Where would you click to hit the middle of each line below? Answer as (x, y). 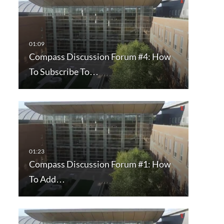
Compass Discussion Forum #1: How (100, 164)
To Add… (47, 179)
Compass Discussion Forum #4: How (100, 57)
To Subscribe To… (63, 72)
